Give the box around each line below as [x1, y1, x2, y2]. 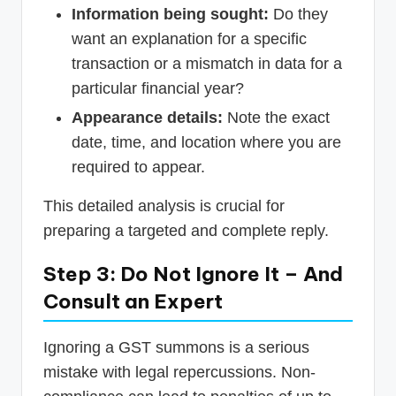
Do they [269, 5, 328, 24]
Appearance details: [72, 109, 223, 127]
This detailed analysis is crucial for [43, 197, 285, 216]
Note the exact [223, 109, 330, 127]
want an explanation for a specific [72, 30, 307, 49]
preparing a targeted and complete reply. [43, 222, 329, 240]
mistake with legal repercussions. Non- [43, 363, 316, 382]
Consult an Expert [43, 289, 223, 315]
